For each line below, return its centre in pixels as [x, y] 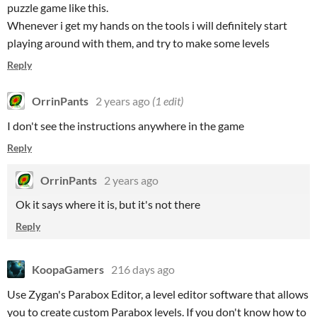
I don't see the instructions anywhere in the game [126, 126]
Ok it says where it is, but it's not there [108, 204]
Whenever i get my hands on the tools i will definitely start [147, 25]
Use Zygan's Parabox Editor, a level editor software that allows [158, 294]
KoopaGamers [68, 269]
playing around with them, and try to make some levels [138, 43]
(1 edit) [168, 101]
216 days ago [143, 269]
